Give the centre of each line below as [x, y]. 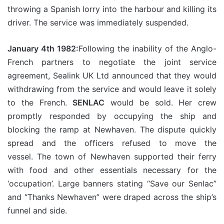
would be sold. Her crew [160, 102]
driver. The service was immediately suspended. [98, 22]
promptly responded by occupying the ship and [112, 116]
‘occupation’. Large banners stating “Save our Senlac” [112, 183]
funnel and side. [37, 210]
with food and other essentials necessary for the [112, 170]
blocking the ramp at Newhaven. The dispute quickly [112, 129]
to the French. [40, 102]
